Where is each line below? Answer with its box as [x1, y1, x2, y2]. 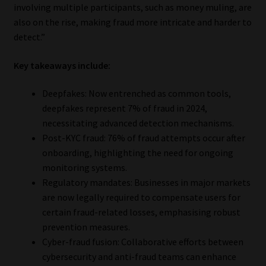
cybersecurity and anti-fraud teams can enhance [42, 251, 236, 263]
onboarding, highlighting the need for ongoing [42, 147, 233, 159]
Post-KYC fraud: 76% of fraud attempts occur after [42, 132, 245, 144]
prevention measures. [42, 221, 130, 233]
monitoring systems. [42, 161, 127, 174]
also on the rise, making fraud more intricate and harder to [13, 16, 252, 28]
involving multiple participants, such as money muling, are [13, 1, 252, 14]
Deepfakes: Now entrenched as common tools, [42, 87, 231, 100]
